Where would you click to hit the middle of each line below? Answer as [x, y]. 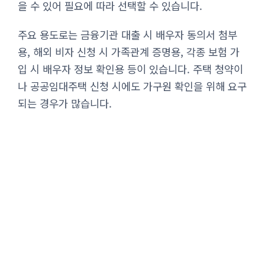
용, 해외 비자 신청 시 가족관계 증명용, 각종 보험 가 [129, 51]
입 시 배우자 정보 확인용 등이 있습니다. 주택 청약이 [130, 69]
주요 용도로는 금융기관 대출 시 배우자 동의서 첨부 [127, 34]
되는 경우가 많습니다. [65, 103]
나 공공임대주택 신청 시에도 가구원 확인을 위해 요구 [132, 86]
